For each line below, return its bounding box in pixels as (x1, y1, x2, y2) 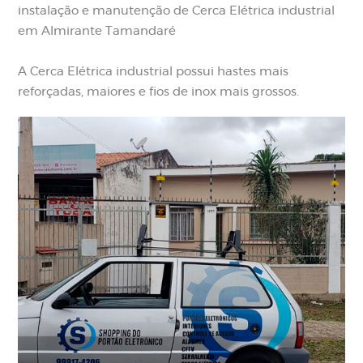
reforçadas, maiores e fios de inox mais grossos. (18, 85, 300, 98)
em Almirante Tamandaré (18, 24, 177, 37)
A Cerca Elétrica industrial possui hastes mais (18, 65, 289, 78)
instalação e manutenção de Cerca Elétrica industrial (18, 4, 335, 17)
